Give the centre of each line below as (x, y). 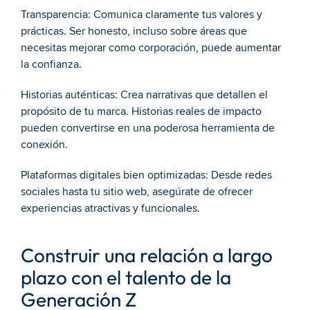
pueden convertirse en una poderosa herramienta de (148, 128)
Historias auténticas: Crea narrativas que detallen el (144, 95)
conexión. (44, 145)
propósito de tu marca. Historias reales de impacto (141, 111)
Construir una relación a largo (147, 255)
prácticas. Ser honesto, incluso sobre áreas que (134, 31)
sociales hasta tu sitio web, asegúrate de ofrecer (137, 192)
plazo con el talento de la (126, 277)
